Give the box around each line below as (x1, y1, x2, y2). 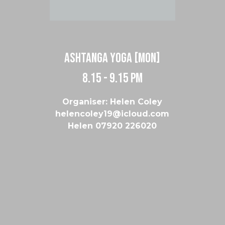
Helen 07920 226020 (68, 121, 157, 131)
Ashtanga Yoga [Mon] (64, 50, 161, 66)
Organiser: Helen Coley (62, 96, 163, 106)
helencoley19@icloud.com (55, 108, 170, 119)
